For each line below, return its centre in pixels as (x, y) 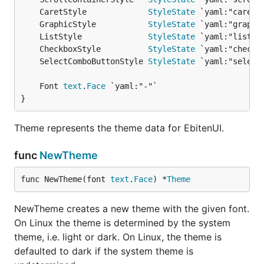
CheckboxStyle (94, 49)
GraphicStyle (94, 24)
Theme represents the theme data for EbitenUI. (119, 128)
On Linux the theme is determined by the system (122, 222)
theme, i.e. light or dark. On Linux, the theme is (118, 237)
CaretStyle (94, 11)
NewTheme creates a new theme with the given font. (132, 208)
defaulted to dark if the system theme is (104, 251)
